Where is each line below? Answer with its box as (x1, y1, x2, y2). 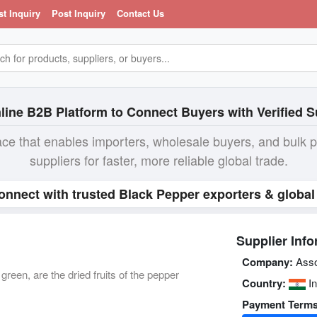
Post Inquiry (52, 6, 105, 20)
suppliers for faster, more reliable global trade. (29, 151, 288, 169)
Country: (241, 275, 286, 292)
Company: (241, 254, 293, 270)
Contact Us (117, 6, 164, 20)
